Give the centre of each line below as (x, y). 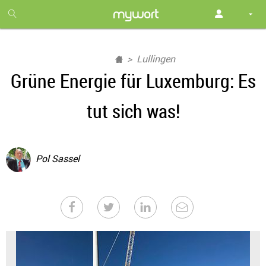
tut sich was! (133, 111)
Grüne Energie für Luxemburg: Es (133, 80)
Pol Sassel (58, 159)
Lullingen (156, 59)
